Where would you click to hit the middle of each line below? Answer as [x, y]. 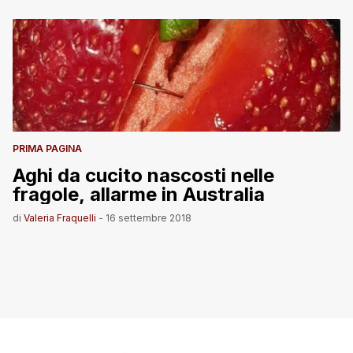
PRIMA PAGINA [47, 148]
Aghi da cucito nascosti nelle [143, 175]
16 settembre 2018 [149, 217]
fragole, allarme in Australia [177, 194]
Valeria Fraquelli [60, 217]
